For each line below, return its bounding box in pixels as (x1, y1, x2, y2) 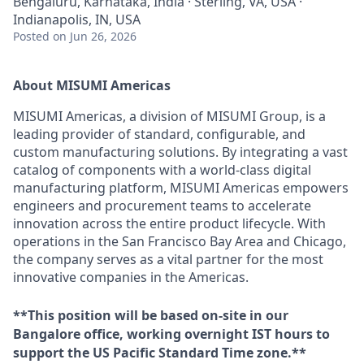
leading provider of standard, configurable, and (13, 125, 305, 143)
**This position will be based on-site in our (13, 306, 288, 324)
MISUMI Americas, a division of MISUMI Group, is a (13, 107, 326, 125)
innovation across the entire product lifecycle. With (13, 214, 326, 232)
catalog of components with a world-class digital (13, 161, 311, 179)
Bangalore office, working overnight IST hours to (13, 325, 330, 343)
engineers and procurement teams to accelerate (13, 197, 311, 214)
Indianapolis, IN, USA (13, 11, 141, 28)
